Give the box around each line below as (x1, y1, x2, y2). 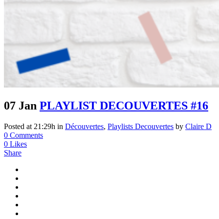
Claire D (185, 122, 212, 131)
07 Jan (4, 99, 37, 112)
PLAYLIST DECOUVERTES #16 (40, 99, 208, 112)
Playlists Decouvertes (108, 122, 174, 131)
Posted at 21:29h (4, 122, 55, 131)
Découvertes (65, 122, 104, 131)
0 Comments (4, 131, 43, 139)
